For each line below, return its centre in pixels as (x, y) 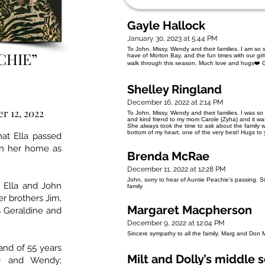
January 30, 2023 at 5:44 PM (172, 39)
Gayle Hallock (166, 26)
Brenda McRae (168, 156)
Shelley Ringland (174, 90)
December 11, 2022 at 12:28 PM (177, 169)
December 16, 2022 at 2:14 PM (175, 103)
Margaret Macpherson (190, 210)
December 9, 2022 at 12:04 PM (176, 223)
